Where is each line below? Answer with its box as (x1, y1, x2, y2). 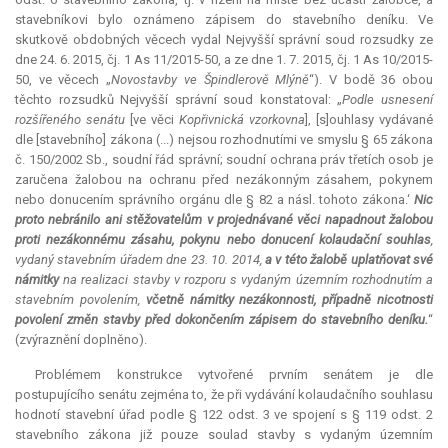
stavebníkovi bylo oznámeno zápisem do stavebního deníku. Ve (15, 12, 433, 28)
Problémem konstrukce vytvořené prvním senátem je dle (35, 367, 433, 383)
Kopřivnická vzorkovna (179, 112, 305, 128)
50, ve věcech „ (15, 72, 112, 88)
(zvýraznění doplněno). (15, 332, 147, 348)
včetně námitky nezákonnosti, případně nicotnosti (145, 292, 434, 308)
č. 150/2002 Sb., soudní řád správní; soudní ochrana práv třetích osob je (15, 152, 433, 168)
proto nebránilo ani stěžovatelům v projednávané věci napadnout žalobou (15, 212, 433, 228)
